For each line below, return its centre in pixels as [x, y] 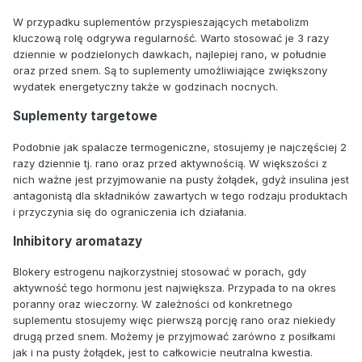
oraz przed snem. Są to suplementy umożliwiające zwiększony [170, 71]
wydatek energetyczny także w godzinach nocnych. [145, 87]
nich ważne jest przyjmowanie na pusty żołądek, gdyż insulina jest [181, 179]
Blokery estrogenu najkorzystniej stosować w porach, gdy [160, 271]
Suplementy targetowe [85, 116]
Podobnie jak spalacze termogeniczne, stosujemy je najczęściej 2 [180, 147]
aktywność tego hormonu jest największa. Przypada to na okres [175, 287]
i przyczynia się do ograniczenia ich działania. [130, 211]
